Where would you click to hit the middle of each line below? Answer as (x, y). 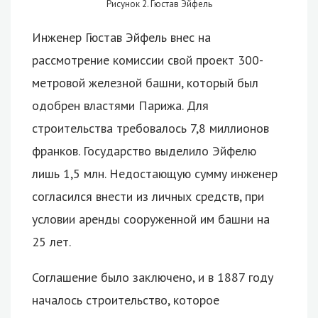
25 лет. (51, 241)
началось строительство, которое (126, 300)
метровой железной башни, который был (145, 82)
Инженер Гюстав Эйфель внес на (121, 37)
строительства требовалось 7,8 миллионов (150, 128)
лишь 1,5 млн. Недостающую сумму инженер (155, 173)
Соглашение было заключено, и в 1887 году (153, 277)
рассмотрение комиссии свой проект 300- (148, 60)
